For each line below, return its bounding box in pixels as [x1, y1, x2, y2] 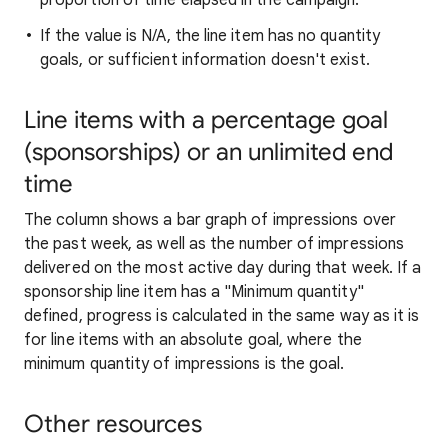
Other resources [24, 409, 202, 439]
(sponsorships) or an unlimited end [24, 137, 393, 167]
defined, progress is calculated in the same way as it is [24, 306, 420, 326]
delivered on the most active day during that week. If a [24, 258, 422, 278]
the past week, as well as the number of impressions [24, 234, 405, 254]
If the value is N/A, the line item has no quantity [40, 26, 380, 46]
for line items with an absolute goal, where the [24, 330, 362, 350]
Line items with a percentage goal [24, 105, 388, 135]
